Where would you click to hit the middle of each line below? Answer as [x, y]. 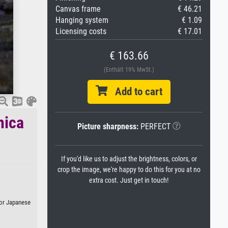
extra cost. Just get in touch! [129, 180]
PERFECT [154, 126]
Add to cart [135, 92]
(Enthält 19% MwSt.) [129, 70]
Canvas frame [78, 9]
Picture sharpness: [108, 126]
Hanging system [82, 20]
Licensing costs [81, 31]
